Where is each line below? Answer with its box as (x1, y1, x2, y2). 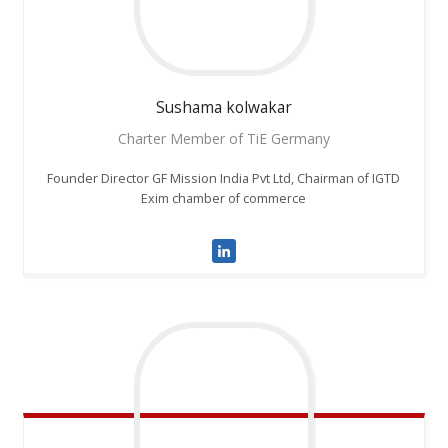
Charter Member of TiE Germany (117, 129, 330, 149)
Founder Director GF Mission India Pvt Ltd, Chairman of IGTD (47, 170, 401, 188)
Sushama (155, 97, 222, 119)
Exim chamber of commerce (141, 190, 307, 208)
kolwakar (225, 97, 292, 119)
